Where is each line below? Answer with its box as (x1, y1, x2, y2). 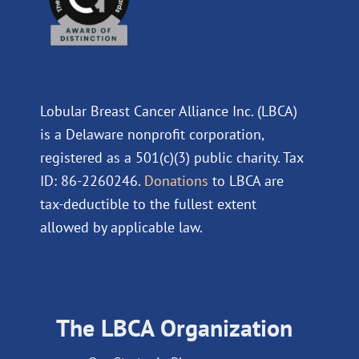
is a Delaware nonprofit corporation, (40, 124, 264, 143)
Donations (144, 171, 208, 190)
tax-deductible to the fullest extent (40, 194, 256, 213)
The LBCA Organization (56, 312, 292, 344)
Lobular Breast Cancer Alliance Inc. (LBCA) (40, 101, 297, 120)
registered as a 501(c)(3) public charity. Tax (40, 147, 303, 167)
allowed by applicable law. (40, 217, 203, 236)
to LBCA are (212, 171, 284, 190)
